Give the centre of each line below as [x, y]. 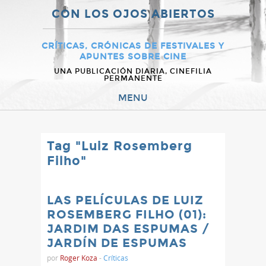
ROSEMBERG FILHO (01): [127, 214]
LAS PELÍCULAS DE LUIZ [125, 200]
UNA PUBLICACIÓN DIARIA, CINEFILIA [133, 71]
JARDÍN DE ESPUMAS [117, 243]
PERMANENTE [133, 78]
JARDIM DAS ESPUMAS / [128, 229]
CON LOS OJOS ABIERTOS [133, 14]
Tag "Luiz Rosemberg [120, 146]
